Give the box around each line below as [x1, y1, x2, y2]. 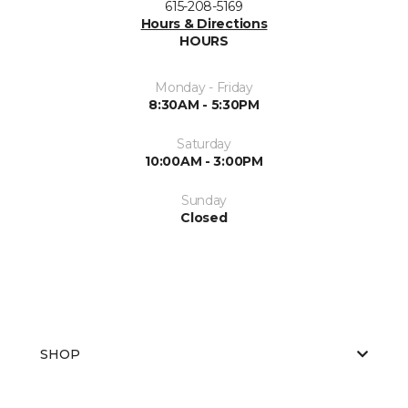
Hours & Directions [140, 15, 268, 32]
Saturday [177, 135, 231, 152]
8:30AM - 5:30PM [148, 96, 260, 113]
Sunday [180, 191, 228, 209]
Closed [180, 209, 228, 226]
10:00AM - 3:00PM [145, 152, 263, 169]
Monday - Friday [155, 78, 253, 96]
